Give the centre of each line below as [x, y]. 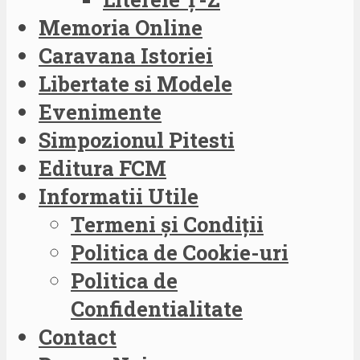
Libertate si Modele [135, 83]
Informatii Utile [119, 196]
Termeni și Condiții [167, 224]
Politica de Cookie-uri [180, 252]
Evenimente [100, 111]
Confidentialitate [157, 308]
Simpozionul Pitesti [137, 139]
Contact [78, 336]
